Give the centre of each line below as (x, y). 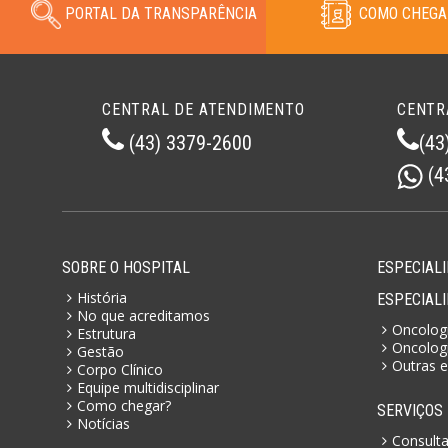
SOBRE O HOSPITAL (126, 267)
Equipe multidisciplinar (148, 387)
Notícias (103, 423)
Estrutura (106, 333)
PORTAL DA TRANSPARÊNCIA (161, 13)
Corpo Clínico (120, 369)
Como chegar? (124, 405)
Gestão (100, 351)
